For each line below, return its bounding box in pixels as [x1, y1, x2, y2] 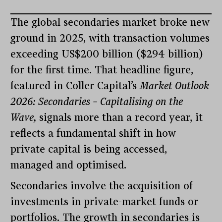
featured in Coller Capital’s [10, 80, 140, 92]
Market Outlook [140, 80, 210, 92]
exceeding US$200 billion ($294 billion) [10, 48, 204, 60]
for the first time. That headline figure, [10, 64, 194, 76]
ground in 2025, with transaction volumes [10, 32, 210, 45]
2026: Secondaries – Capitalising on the [10, 96, 183, 108]
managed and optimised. [10, 159, 127, 171]
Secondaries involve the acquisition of [10, 180, 193, 192]
